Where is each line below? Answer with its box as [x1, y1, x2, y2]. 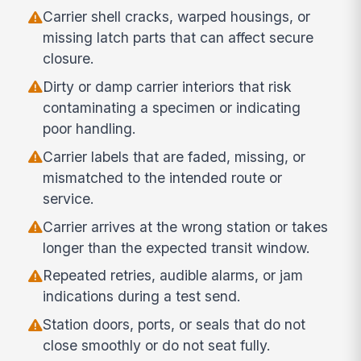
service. [43, 189, 95, 207]
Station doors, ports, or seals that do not [43, 316, 306, 334]
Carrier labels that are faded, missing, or [43, 147, 306, 165]
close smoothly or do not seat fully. [43, 337, 272, 355]
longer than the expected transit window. [43, 239, 311, 256]
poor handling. [43, 119, 137, 137]
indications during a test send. [43, 288, 242, 305]
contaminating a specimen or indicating [43, 98, 301, 116]
